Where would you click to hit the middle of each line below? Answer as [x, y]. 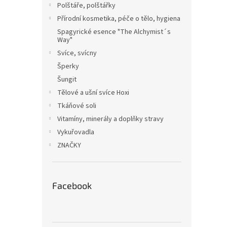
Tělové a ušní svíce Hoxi [93, 93]
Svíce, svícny [77, 53]
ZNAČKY [69, 145]
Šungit [67, 80]
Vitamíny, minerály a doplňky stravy [110, 119]
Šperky [68, 66]
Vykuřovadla [76, 132]
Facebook [72, 185]
